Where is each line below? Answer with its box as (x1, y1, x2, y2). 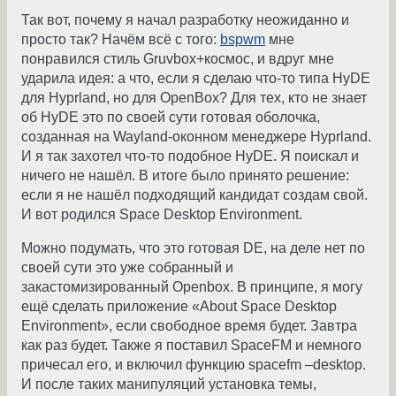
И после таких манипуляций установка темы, (21, 377, 316, 392)
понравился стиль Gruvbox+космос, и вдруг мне (21, 51, 334, 66)
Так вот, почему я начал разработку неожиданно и (21, 12, 349, 27)
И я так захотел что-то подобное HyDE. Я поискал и (21, 148, 359, 164)
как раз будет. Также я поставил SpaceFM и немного (21, 338, 362, 353)
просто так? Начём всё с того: (21, 32, 220, 47)
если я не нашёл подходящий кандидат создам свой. (21, 187, 368, 202)
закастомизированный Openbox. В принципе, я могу (21, 279, 362, 294)
